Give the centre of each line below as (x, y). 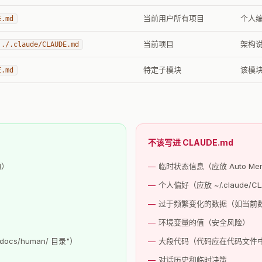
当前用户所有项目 (174, 18)
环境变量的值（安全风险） (204, 222)
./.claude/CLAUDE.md (40, 44)
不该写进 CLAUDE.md (191, 142)
